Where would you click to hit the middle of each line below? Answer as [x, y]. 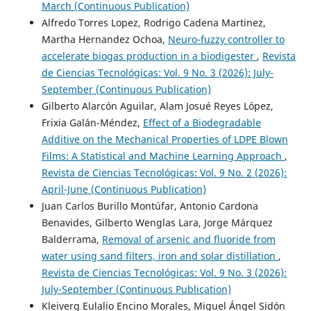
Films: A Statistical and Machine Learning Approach [163, 156]
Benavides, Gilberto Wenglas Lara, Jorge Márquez [157, 223]
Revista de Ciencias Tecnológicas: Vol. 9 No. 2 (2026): [164, 173]
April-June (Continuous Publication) [124, 190]
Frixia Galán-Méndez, [92, 123]
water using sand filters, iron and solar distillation [160, 256]
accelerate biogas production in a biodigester [149, 56]
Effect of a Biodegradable [202, 123]
